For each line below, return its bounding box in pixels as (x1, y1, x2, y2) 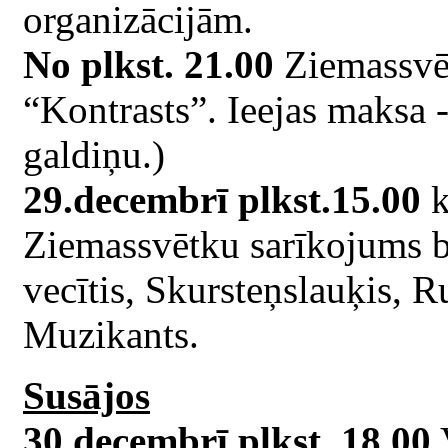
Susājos (23, 373, 150, 417)
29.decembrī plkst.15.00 (23, 177, 421, 221)
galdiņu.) (23, 132, 165, 176)
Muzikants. (23, 312, 199, 356)
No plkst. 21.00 (23, 42, 274, 86)
